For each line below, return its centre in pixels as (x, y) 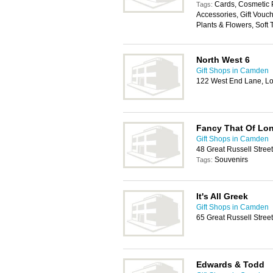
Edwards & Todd (230, 264)
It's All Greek (222, 196)
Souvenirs (231, 160)
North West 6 (223, 60)
